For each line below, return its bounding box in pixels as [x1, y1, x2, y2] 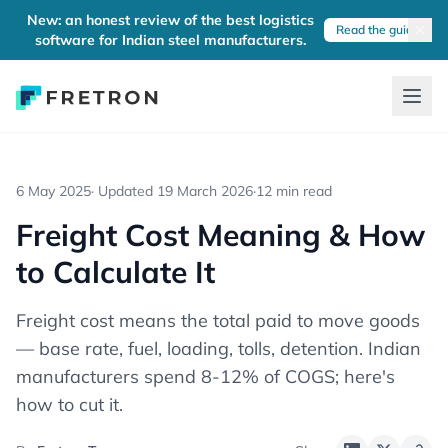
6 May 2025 [16, 182, 91, 200]
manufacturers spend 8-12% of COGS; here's [16, 365, 395, 388]
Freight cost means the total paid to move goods [16, 309, 420, 332]
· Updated [91, 182, 157, 200]
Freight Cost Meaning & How [16, 216, 425, 254]
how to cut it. [16, 393, 123, 416]
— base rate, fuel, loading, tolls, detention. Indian [16, 337, 421, 360]
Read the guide [336, 22, 420, 37]
